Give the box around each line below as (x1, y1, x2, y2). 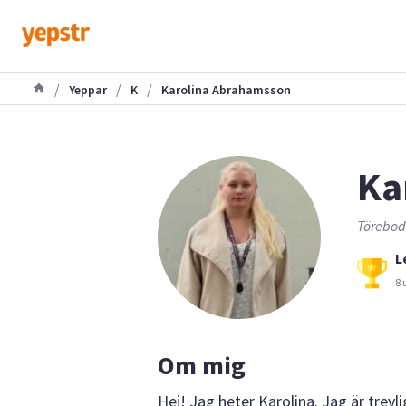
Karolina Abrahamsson (161, 81, 291, 98)
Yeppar (69, 81, 107, 98)
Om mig (158, 348, 246, 382)
